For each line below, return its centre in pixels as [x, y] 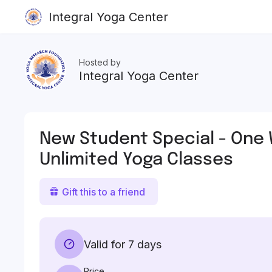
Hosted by [100, 62]
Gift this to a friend [104, 192]
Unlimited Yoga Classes [136, 158]
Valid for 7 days [123, 244]
